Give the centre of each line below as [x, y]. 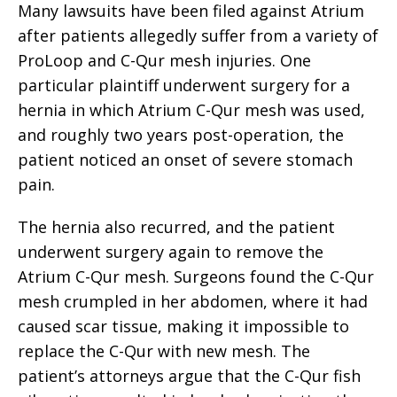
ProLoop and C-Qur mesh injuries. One [164, 60]
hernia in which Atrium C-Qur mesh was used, [191, 110]
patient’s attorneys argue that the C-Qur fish [189, 376]
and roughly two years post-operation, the [181, 135]
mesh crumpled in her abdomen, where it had [193, 301]
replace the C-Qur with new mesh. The [164, 351]
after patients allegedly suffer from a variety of [198, 35]
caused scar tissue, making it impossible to [183, 326]
